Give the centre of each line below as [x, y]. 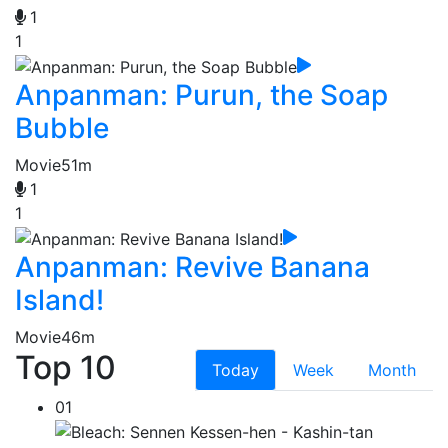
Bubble [62, 127]
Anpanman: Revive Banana [192, 266]
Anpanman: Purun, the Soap [201, 94]
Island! [59, 299]
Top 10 [65, 367]
